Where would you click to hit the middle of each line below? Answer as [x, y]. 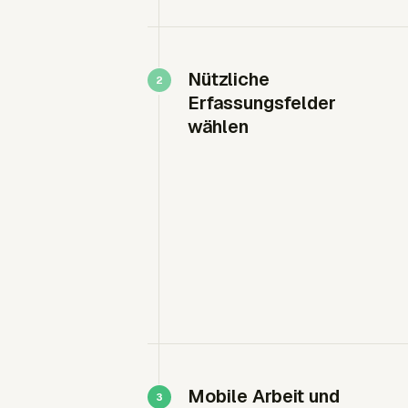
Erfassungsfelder [262, 102]
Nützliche [229, 79]
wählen [218, 126]
